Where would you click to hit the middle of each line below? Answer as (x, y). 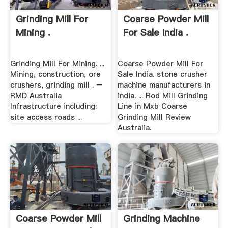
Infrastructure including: (53, 106)
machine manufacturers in (164, 85)
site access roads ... (46, 117)
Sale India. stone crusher (163, 74)
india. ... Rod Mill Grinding (163, 95)
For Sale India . (156, 33)
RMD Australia (36, 95)
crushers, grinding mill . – (56, 85)
